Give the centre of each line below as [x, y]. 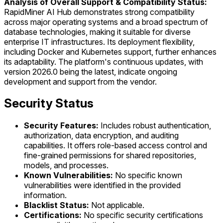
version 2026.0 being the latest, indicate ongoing [91, 71]
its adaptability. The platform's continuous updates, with [104, 61]
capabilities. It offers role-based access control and [115, 146]
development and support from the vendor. [80, 81]
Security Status [49, 104]
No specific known [148, 175]
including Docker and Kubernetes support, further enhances [110, 52]
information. [45, 195]
